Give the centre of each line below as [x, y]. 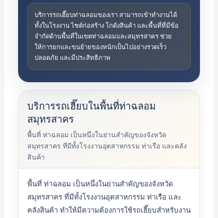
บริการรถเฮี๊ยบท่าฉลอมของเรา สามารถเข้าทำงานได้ [106, 15]
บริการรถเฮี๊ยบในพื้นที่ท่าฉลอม [91, 106]
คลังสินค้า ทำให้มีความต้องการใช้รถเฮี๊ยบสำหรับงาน [109, 210]
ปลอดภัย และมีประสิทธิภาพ [72, 58]
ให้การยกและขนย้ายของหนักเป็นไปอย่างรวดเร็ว [100, 47]
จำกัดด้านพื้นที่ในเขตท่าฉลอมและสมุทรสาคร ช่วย [103, 36]
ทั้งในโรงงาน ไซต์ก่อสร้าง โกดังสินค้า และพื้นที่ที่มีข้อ [106, 26]
